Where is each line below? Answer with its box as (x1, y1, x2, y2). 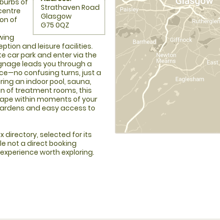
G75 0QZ (41, 20, 69, 30)
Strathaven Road (41, 2, 100, 13)
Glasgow (41, 11, 72, 22)
